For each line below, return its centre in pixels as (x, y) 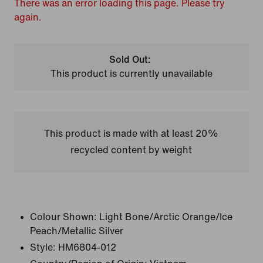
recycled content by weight (131, 150)
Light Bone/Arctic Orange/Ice (166, 217)
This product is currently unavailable (131, 74)
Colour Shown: (63, 217)
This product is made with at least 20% (131, 134)
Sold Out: (130, 60)
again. (28, 17)
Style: (43, 247)
